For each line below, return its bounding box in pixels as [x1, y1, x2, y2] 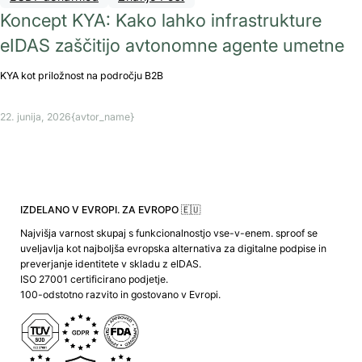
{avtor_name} [71, 111, 134, 124]
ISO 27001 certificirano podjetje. [19, 273, 168, 286]
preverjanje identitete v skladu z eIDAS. [19, 258, 201, 271]
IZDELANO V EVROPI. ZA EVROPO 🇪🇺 [19, 203, 200, 216]
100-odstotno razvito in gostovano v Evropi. [19, 288, 221, 301]
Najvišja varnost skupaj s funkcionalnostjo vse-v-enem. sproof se [19, 227, 318, 240]
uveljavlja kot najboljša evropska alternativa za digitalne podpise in [19, 242, 326, 255]
